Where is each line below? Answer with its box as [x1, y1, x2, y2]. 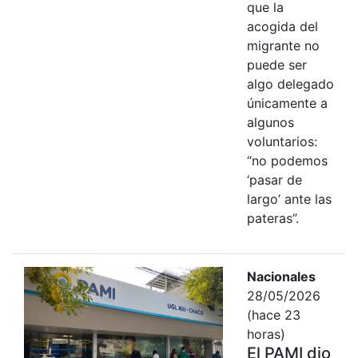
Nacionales [246, 268, 316, 284]
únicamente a [246, 94, 328, 111]
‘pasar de [246, 171, 302, 188]
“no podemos [246, 152, 328, 169]
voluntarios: [246, 133, 317, 149]
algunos [246, 113, 294, 130]
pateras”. [246, 209, 299, 226]
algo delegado [246, 75, 334, 92]
